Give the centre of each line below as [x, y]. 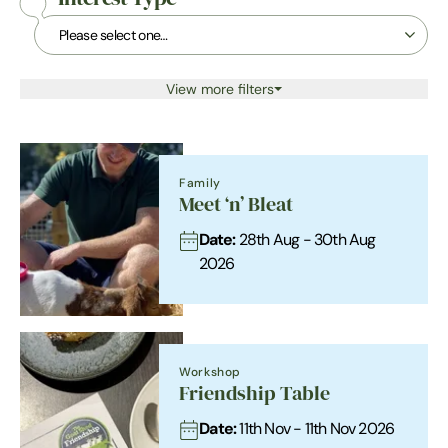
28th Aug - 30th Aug [305, 239]
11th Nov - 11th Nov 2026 [315, 428]
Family [200, 182]
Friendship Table [255, 393]
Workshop [210, 371]
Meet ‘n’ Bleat [236, 204]
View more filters [220, 89]
